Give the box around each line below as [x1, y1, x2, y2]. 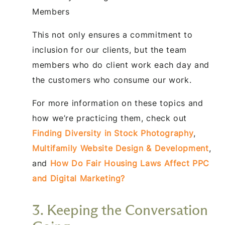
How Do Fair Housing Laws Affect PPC [50, 158, 209, 168]
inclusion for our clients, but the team [32, 44, 187, 55]
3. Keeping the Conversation [32, 200, 208, 219]
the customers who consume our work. [32, 74, 192, 85]
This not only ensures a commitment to [32, 29, 193, 40]
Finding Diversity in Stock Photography [32, 128, 194, 138]
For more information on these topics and [32, 97, 203, 108]
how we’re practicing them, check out [32, 113, 187, 123]
